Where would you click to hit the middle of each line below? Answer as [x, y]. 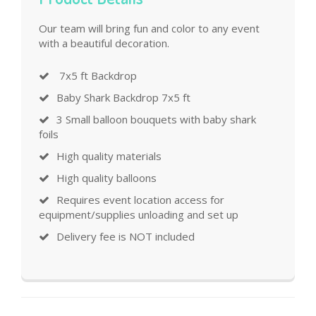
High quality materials [109, 156]
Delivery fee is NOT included [126, 237]
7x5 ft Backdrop [97, 76]
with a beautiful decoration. [104, 43]
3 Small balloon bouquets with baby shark [156, 120]
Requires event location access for [140, 200]
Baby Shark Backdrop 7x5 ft [123, 98]
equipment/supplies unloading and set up [139, 215]
